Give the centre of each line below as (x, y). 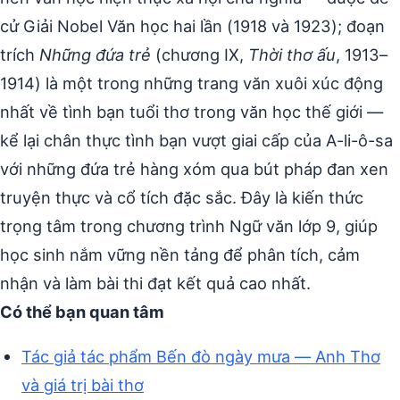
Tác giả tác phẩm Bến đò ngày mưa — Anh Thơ (201, 357)
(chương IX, (200, 55)
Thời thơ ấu (292, 55)
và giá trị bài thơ (83, 385)
